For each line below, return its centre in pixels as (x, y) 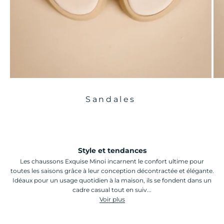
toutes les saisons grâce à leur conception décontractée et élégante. (112, 171)
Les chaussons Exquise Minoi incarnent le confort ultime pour (112, 161)
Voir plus (112, 199)
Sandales (111, 99)
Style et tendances (112, 151)
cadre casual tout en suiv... (112, 190)
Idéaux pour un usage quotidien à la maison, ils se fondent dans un (112, 180)
